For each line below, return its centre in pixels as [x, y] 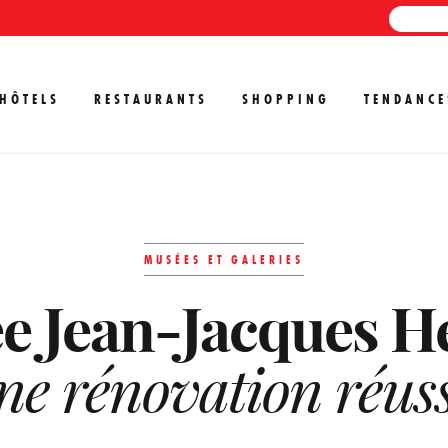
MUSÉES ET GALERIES [224, 259]
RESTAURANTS [151, 99]
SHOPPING [286, 99]
